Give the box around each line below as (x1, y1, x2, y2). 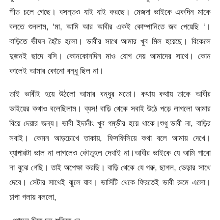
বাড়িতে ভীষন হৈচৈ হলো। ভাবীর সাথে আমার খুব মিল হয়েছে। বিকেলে (9, 36, 211, 47)
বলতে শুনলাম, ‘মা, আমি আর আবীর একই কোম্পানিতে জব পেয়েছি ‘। (9, 22, 211, 32)
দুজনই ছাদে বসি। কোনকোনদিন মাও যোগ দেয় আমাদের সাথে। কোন (9, 51, 211, 61)
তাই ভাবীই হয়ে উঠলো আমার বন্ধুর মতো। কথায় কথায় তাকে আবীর (9, 89, 211, 99)
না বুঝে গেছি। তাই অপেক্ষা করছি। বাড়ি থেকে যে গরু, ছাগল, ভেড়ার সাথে (9, 163, 211, 173)
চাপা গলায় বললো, (9, 192, 57, 202)
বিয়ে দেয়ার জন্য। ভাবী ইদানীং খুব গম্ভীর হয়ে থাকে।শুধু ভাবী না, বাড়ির (9, 118, 211, 129)
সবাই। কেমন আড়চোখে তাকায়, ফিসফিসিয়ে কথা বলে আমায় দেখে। (9, 133, 211, 143)
